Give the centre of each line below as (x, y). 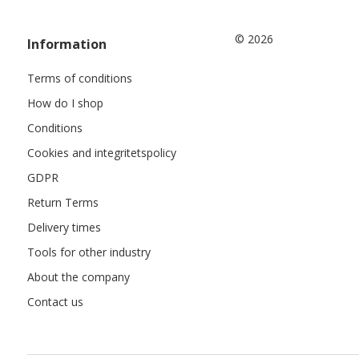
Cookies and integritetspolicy (101, 153)
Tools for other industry (89, 252)
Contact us (55, 302)
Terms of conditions (79, 78)
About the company (78, 277)
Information (67, 44)
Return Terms (63, 202)
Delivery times (64, 227)
